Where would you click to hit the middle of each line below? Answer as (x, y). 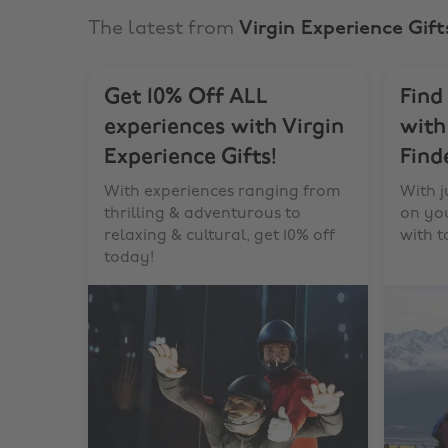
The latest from (163, 29)
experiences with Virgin (224, 127)
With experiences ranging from (222, 192)
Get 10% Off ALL (186, 97)
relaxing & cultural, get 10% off (219, 236)
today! (129, 258)
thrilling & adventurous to (202, 214)
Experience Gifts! (190, 157)
